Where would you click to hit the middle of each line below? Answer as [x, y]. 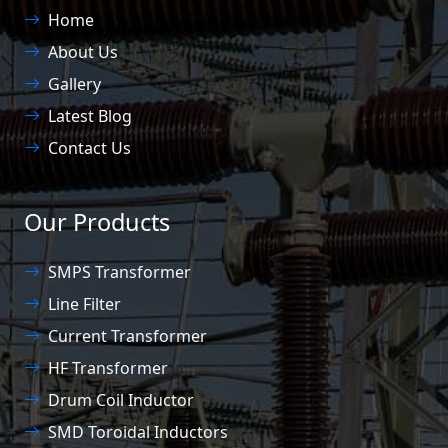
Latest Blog [90, 116]
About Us [83, 52]
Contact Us [89, 148]
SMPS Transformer [119, 272]
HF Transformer [108, 368]
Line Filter [84, 304]
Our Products [97, 222]
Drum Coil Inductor [121, 400]
